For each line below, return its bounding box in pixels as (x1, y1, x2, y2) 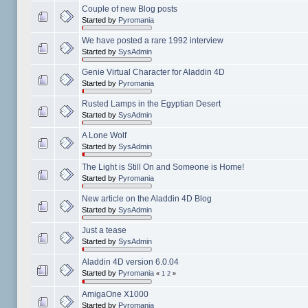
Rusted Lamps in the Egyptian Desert (81, 99, 221, 109)
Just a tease (81, 225, 126, 236)
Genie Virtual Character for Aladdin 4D (81, 67, 225, 78)
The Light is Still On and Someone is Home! (81, 162, 244, 173)
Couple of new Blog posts (81, 4, 177, 14)
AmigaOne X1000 (81, 289, 148, 300)
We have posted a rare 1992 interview (81, 36, 223, 46)
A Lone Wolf (81, 131, 126, 141)
